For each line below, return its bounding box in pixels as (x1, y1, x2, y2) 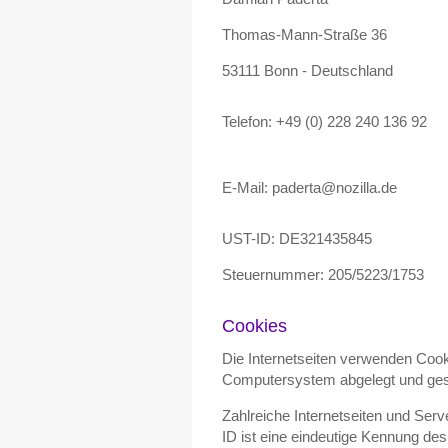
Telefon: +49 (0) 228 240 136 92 (222, 113, 427, 130)
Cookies (222, 316, 287, 336)
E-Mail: (222, 179, 272, 196)
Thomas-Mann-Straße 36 (222, 26, 387, 43)
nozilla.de (336, 179, 397, 196)
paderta (272, 179, 321, 196)
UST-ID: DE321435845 (222, 230, 372, 247)
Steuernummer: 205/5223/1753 (222, 266, 424, 283)
